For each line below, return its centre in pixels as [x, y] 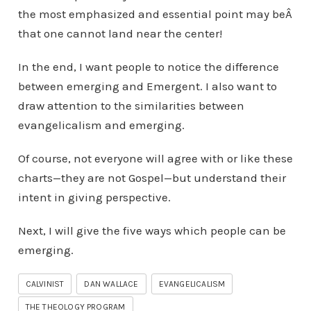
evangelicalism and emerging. [101, 125]
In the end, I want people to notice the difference [148, 67]
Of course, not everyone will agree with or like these [155, 158]
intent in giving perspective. [94, 197]
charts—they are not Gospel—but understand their [152, 178]
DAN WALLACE [111, 284]
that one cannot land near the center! [120, 33]
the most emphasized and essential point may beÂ [155, 14]
